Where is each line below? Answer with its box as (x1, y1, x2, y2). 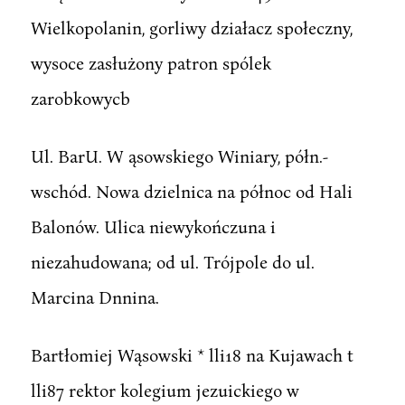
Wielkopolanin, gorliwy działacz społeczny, (30, 16, 353, 38)
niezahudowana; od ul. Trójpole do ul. (30, 250, 315, 272)
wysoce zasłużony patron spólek (30, 52, 271, 73)
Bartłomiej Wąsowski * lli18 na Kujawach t (30, 344, 353, 365)
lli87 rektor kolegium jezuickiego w (30, 379, 299, 400)
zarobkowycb (30, 87, 130, 108)
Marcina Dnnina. (30, 286, 159, 307)
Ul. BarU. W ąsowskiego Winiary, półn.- (30, 145, 328, 166)
